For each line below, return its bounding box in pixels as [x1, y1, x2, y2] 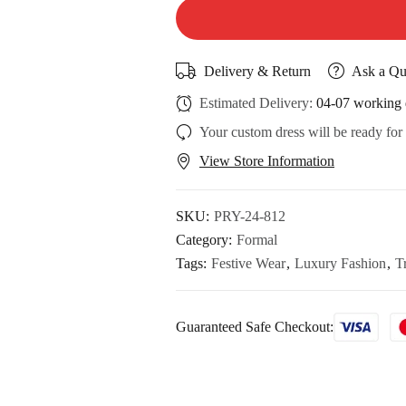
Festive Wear [211, 255, 285, 271]
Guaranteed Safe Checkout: [176, 318, 333, 334]
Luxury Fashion [295, 255, 386, 271]
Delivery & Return [204, 63, 311, 79]
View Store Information [199, 153, 334, 169]
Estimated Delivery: [199, 95, 316, 111]
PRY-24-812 [214, 208, 285, 224]
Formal [237, 231, 277, 247]
